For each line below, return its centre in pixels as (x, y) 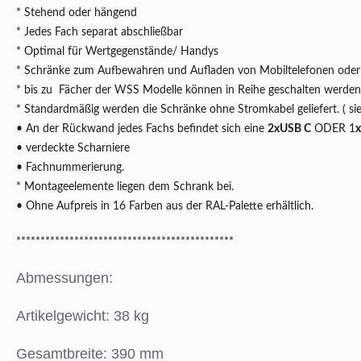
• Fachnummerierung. (70, 168)
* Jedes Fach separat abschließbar (100, 33)
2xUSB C (289, 129)
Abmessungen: (64, 278)
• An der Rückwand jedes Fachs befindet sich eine (142, 129)
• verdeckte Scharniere (73, 149)
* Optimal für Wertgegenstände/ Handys (117, 52)
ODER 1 (333, 129)
